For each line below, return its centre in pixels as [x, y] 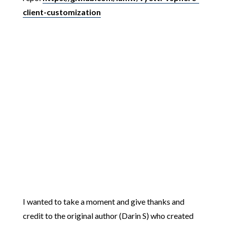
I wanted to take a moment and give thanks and [103, 202]
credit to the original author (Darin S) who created [108, 216]
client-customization [62, 12]
